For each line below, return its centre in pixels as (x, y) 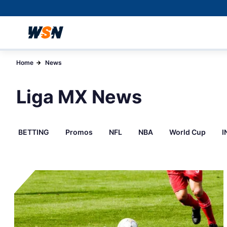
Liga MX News (79, 97)
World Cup (187, 132)
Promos (79, 132)
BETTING (34, 132)
